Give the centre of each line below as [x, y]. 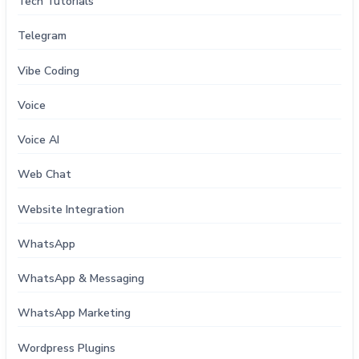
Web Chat [45, 175]
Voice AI [39, 140]
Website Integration [71, 209]
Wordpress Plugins [67, 348]
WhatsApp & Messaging [81, 279]
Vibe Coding [49, 71]
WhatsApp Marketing [75, 313]
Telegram [42, 36]
